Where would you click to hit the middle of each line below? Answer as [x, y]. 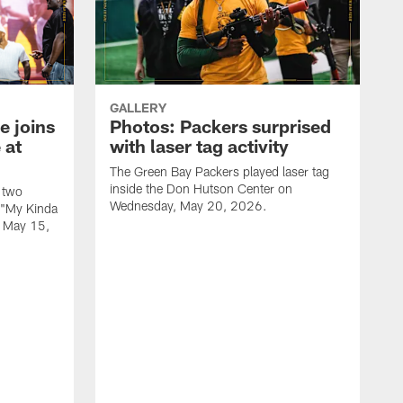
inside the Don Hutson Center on [201, 189]
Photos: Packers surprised [220, 126]
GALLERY [138, 108]
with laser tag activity [199, 146]
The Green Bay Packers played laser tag [219, 172]
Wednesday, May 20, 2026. [188, 206]
